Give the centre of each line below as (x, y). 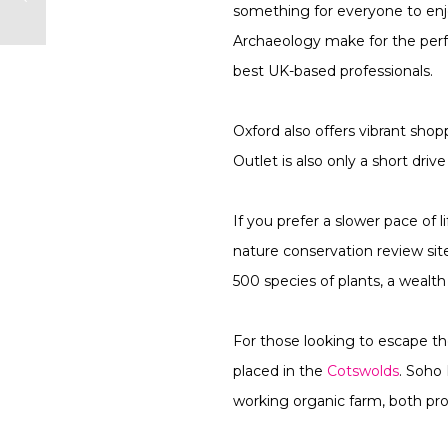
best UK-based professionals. (333, 70)
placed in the (280, 370)
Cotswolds (363, 370)
